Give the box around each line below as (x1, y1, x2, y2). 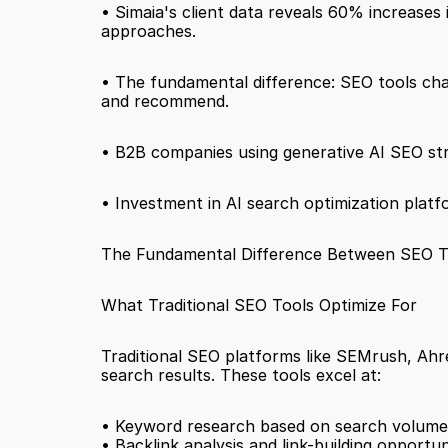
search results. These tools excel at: (100, 365, 381, 385)
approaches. (100, 21, 196, 41)
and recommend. (100, 91, 229, 111)
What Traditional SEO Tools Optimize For (100, 295, 417, 315)
